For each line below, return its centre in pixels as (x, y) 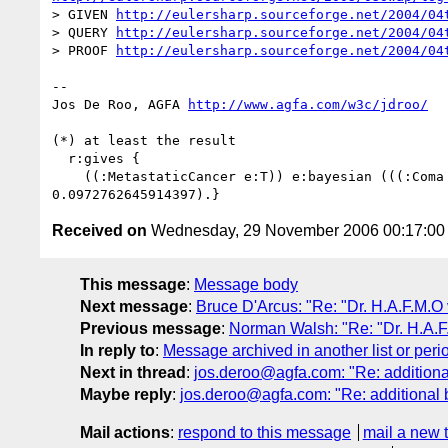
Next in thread (133, 372)
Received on (99, 230)
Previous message (150, 328)
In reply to (117, 350)
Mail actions (125, 432)
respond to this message (264, 432)
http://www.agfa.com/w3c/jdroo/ (308, 104)
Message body (246, 284)
